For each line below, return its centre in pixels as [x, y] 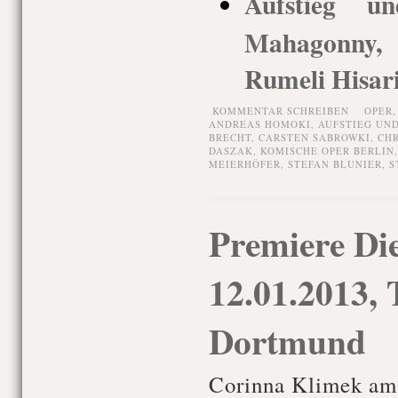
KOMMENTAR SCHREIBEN [280, 111]
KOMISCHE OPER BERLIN [327, 151]
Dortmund [287, 341]
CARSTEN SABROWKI [314, 137]
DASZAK [231, 151]
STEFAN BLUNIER [334, 164]
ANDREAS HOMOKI [259, 124]
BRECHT [230, 137]
